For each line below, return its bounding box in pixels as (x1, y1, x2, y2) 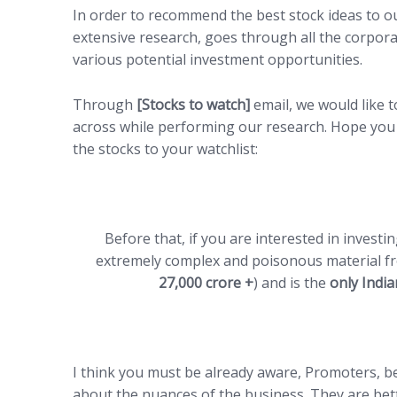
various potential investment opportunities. (73, 50, 362, 70)
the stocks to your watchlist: (73, 138, 258, 159)
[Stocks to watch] (136, 94, 250, 114)
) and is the (253, 273, 330, 293)
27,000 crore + (158, 273, 253, 293)
